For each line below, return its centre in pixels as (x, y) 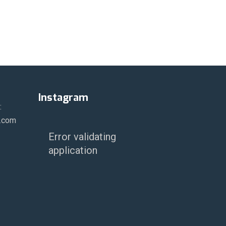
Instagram (63, 98)
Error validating (82, 137)
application (73, 151)
